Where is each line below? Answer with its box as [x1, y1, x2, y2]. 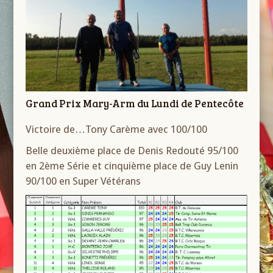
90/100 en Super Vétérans [26, 174, 141, 187]
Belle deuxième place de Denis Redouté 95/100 [26, 144, 239, 157]
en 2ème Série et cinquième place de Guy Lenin [26, 159, 239, 172]
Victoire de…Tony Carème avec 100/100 [26, 122, 208, 135]
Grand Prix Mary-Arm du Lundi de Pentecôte [26, 96, 244, 110]
